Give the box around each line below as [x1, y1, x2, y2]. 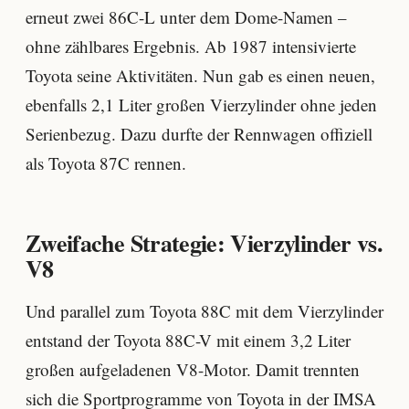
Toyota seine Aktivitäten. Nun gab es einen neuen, [26, 63, 375, 87]
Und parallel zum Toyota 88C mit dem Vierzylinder [26, 299, 383, 322]
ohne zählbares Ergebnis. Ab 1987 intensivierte [26, 34, 356, 58]
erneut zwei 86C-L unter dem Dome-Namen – [26, 5, 347, 28]
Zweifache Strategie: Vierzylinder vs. [26, 225, 383, 261]
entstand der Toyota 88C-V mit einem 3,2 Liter [26, 328, 351, 351]
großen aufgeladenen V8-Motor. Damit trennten [26, 357, 360, 381]
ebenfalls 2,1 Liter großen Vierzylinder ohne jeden [26, 92, 377, 116]
